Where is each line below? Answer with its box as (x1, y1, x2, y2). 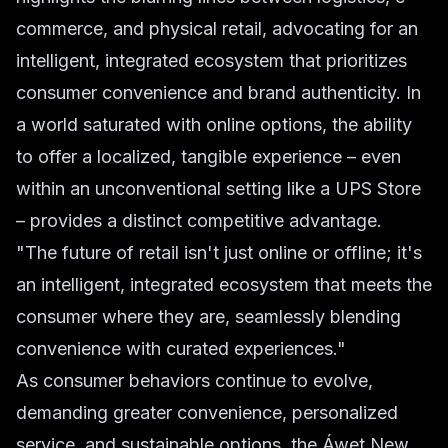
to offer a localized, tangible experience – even (16, 146, 401, 167)
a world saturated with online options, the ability (16, 114, 412, 135)
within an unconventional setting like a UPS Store (16, 178, 421, 199)
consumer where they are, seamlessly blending (16, 306, 401, 327)
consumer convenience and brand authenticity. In (16, 82, 421, 103)
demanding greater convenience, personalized (16, 402, 398, 423)
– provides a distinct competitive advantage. (16, 210, 382, 231)
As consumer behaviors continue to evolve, (16, 370, 373, 391)
